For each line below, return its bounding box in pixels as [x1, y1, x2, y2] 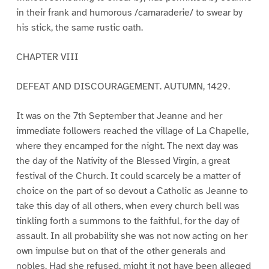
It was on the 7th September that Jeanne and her [16, 110, 222, 122]
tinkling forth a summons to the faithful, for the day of [16, 215, 240, 228]
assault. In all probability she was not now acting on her [16, 230, 247, 243]
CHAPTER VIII [16, 51, 79, 64]
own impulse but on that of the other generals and [16, 245, 226, 258]
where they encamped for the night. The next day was [16, 140, 238, 153]
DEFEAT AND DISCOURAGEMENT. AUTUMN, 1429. [16, 80, 230, 93]
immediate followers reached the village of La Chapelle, [16, 125, 249, 138]
